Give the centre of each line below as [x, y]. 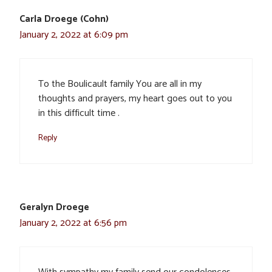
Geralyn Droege [54, 207]
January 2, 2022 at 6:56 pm [73, 223]
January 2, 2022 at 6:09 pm [74, 35]
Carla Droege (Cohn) [64, 19]
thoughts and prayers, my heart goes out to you [135, 98]
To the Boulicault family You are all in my [120, 84]
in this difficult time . [79, 113]
